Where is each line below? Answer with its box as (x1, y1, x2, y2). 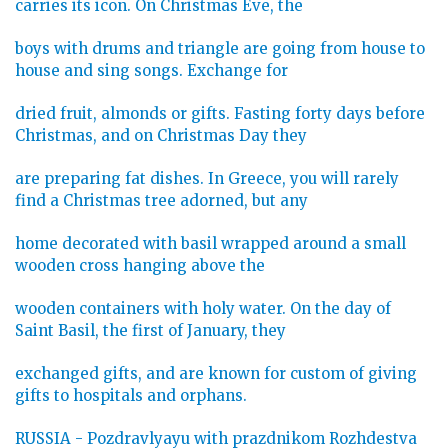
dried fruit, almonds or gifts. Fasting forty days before (15, 104, 425, 124)
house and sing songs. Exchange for (15, 61, 288, 81)
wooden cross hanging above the (15, 256, 265, 276)
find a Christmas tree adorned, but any (15, 191, 308, 211)
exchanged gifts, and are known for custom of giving (15, 364, 417, 384)
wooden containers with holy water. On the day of (15, 299, 391, 319)
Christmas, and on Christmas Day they (15, 126, 307, 146)
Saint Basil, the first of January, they (15, 321, 286, 341)
